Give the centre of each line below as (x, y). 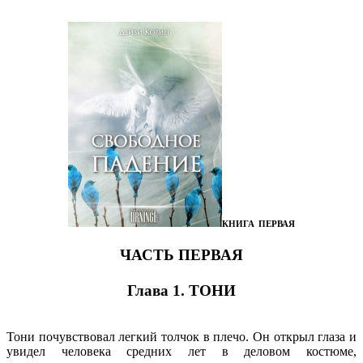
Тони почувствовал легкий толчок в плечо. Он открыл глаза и (181, 336)
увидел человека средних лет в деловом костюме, (181, 351)
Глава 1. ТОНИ (181, 290)
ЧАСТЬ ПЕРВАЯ (181, 254)
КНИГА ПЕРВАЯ (258, 224)
